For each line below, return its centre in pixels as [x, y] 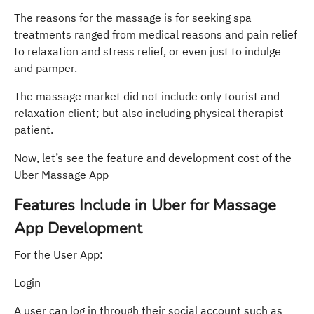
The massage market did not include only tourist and [147, 96]
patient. [34, 129]
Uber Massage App [61, 174]
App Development [78, 228]
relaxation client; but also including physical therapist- [151, 112]
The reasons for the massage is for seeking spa [133, 17]
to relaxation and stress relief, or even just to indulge [148, 51]
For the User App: [59, 254]
